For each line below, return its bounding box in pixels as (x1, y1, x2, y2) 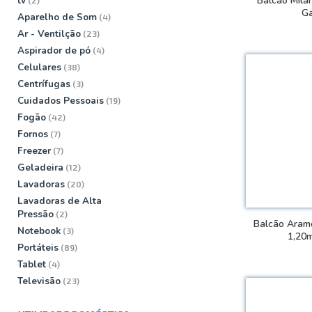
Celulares (17, 60, 61, 74)
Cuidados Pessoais (17, 93, 104, 107)
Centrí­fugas (17, 77, 70, 91)
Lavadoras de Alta (17, 194, 102, 208)
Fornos (17, 127, 48, 141)
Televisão (17, 274, 61, 288)
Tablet (17, 257, 46, 271)
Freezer (17, 143, 51, 157)
